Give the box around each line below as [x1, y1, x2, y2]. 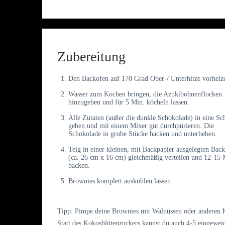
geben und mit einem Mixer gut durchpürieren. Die [68, 122, 214, 130]
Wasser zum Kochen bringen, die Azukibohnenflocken [68, 90, 222, 98]
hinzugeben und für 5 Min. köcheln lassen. [68, 98, 189, 106]
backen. [68, 161, 90, 169]
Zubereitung [57, 48, 126, 64]
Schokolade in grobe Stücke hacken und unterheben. [68, 130, 217, 138]
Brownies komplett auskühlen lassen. [68, 177, 173, 185]
